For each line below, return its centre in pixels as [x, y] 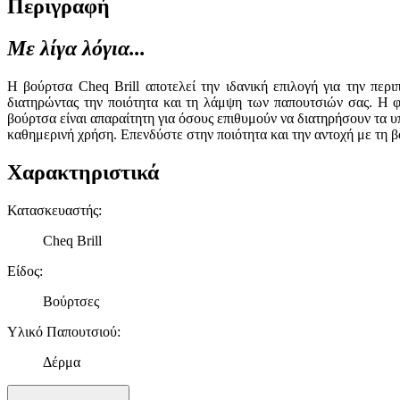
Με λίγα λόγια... [76, 49]
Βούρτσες [71, 301]
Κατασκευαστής [53, 210]
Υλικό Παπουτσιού [62, 331]
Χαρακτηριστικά [83, 173]
